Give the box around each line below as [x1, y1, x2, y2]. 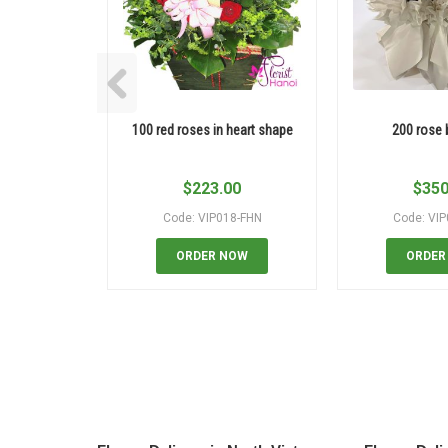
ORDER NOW [176, 249, 248, 264]
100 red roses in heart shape [131, 122, 293, 139]
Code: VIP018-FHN [162, 211, 262, 226]
